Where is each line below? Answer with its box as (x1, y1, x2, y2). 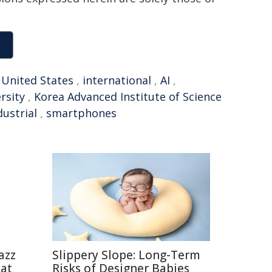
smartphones (46, 106, 117, 121)
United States (1, 73, 73, 88)
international (83, 73, 151, 88)
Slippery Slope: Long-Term (52, 247, 200, 263)
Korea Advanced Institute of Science (34, 89, 222, 104)
